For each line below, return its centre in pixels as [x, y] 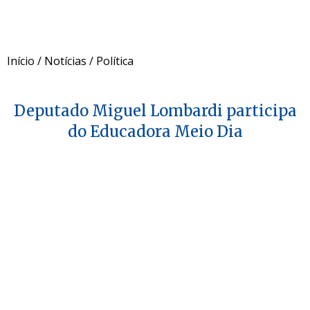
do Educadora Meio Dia [155, 131]
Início [21, 61]
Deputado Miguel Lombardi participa [155, 110]
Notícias [65, 61]
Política [115, 61]
